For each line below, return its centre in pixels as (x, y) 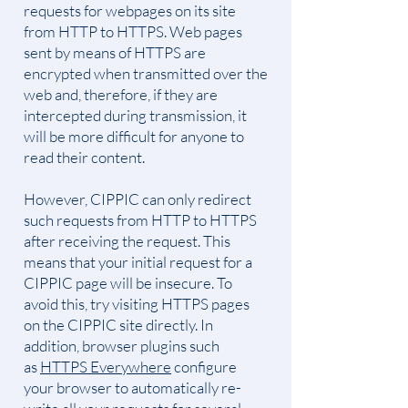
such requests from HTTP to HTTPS (140, 220)
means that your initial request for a (138, 262)
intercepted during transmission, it (135, 115)
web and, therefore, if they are (121, 94)
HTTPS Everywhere (106, 367)
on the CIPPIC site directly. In (118, 325)
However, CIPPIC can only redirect (138, 199)
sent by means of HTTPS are (115, 52)
